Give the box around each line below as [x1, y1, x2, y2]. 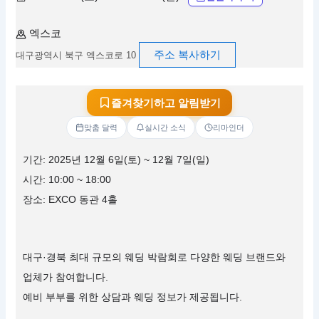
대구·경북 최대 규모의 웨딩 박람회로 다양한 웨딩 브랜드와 [23, 251, 286, 263]
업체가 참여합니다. [23, 271, 109, 283]
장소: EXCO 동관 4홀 [23, 194, 118, 206]
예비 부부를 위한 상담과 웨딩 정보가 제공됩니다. [23, 291, 243, 303]
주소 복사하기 [154, 48, 221, 61]
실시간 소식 [144, 123, 186, 132]
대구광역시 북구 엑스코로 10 [16, 49, 137, 61]
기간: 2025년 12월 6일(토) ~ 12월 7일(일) [23, 154, 210, 166]
